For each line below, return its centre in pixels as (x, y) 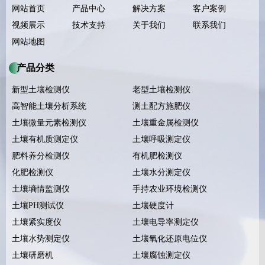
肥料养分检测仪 (41, 156)
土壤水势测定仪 (41, 238)
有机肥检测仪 (157, 156)
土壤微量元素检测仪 (49, 122)
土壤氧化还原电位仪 (170, 238)
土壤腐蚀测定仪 (161, 255)
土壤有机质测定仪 (45, 139)
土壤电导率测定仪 (166, 222)
